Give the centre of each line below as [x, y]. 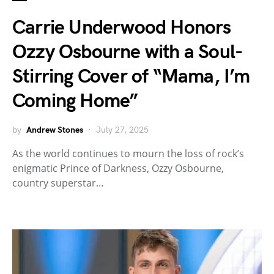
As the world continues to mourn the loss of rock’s [128, 153]
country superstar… [58, 183]
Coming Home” [75, 101]
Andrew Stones [55, 130]
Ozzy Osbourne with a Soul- [128, 52]
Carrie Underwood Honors [122, 28]
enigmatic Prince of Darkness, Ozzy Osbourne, [118, 168]
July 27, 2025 [122, 130]
